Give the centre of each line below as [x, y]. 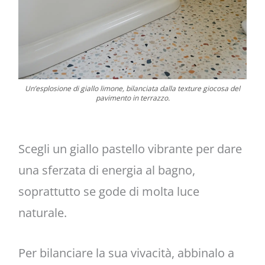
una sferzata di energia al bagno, [106, 170]
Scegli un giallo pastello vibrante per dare [130, 149]
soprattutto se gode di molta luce [109, 192]
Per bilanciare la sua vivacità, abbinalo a [126, 253]
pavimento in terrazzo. [132, 98]
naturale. [42, 213]
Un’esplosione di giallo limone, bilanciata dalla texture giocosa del [132, 89]
